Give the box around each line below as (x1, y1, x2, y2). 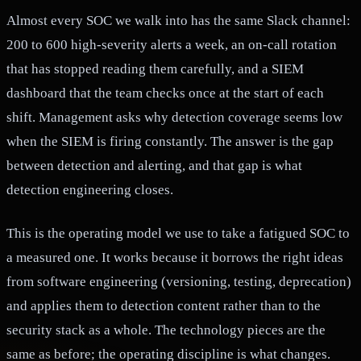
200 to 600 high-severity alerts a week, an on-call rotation (6, 36, 337, 52)
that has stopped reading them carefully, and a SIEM (6, 60, 304, 77)
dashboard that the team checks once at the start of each (6, 85, 324, 101)
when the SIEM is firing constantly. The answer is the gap (6, 133, 334, 149)
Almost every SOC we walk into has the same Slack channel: (6, 12, 351, 28)
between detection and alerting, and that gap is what (6, 157, 302, 173)
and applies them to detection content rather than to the (6, 297, 321, 313)
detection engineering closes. (6, 181, 173, 197)
